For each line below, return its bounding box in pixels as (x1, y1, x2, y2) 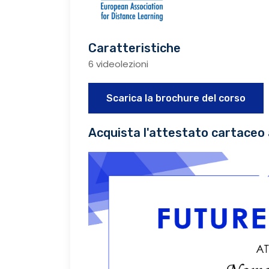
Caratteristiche (88, 41, 181, 56)
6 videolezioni (88, 58, 148, 71)
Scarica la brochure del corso (106, 92, 246, 104)
